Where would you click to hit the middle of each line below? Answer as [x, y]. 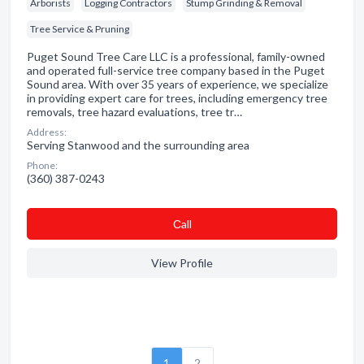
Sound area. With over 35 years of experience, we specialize [178, 84]
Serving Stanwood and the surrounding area [138, 145]
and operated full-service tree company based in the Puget [176, 70]
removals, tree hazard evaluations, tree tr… [134, 112]
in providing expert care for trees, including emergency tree [177, 98]
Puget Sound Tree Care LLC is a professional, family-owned [176, 56]
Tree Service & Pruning [80, 29]
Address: [47, 132]
